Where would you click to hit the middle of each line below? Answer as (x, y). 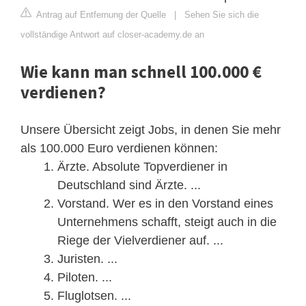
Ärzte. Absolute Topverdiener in (142, 166)
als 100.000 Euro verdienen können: (119, 148)
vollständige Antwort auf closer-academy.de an (112, 34)
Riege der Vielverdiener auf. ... (140, 240)
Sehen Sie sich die (222, 14)
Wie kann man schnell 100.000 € (141, 71)
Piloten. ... (85, 277)
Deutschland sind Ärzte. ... (129, 185)
